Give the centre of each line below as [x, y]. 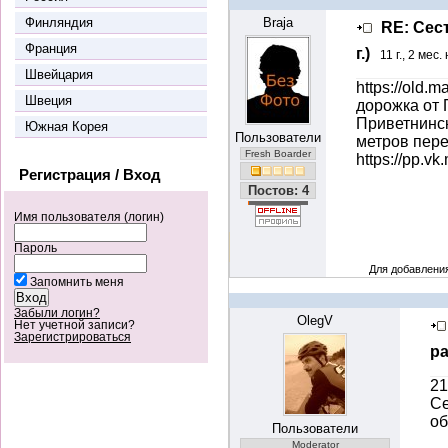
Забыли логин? [57, 312]
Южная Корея [66, 126]
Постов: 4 [278, 190]
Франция [51, 48]
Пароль [35, 247]
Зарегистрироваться [72, 336]
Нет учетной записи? [74, 324]
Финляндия [59, 22]
